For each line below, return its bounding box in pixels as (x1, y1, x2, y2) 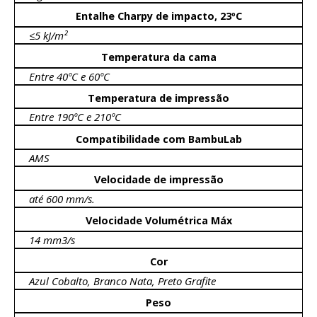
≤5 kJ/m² (29, 28, 67, 42)
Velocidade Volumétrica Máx (85, 214, 232, 228)
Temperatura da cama (100, 50, 217, 64)
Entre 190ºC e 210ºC (29, 110, 121, 125)
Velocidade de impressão (93, 173, 224, 187)
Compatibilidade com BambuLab (75, 132, 242, 146)
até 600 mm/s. (29, 191, 95, 206)
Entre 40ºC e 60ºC (29, 69, 110, 83)
